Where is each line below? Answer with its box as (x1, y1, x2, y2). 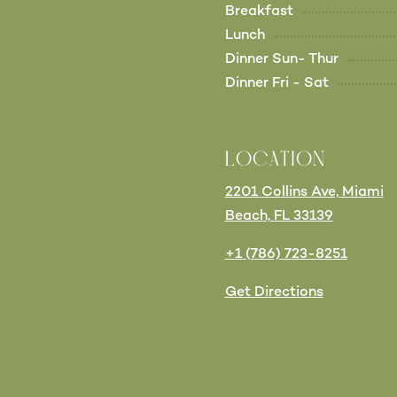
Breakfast (224, 4, 293, 20)
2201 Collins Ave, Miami (224, 185, 384, 201)
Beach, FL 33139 (224, 209, 333, 225)
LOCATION (224, 150, 325, 171)
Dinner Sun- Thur (224, 52, 339, 68)
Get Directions (224, 285, 323, 301)
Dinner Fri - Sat (224, 76, 329, 92)
